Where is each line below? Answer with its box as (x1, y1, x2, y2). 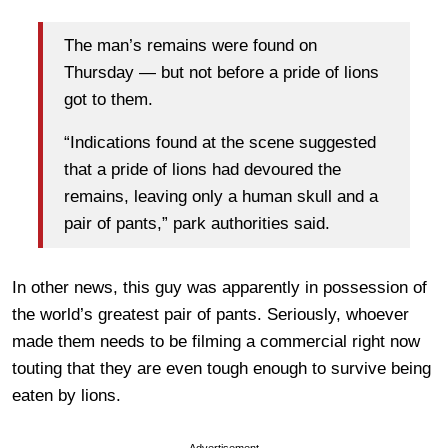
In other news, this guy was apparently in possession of (12, 277, 427, 297)
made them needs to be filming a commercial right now (12, 331, 420, 351)
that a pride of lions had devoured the (64, 160, 341, 180)
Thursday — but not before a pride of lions (64, 63, 379, 83)
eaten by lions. (12, 385, 121, 405)
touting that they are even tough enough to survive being (12, 358, 431, 378)
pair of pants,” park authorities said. (64, 214, 330, 234)
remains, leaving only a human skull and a (64, 187, 378, 207)
